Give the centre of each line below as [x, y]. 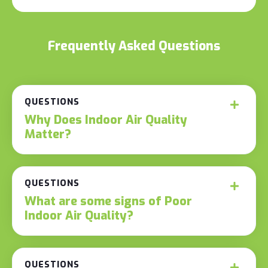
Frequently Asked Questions [134, 46]
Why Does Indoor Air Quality [106, 120]
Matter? [48, 134]
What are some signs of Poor [108, 201]
